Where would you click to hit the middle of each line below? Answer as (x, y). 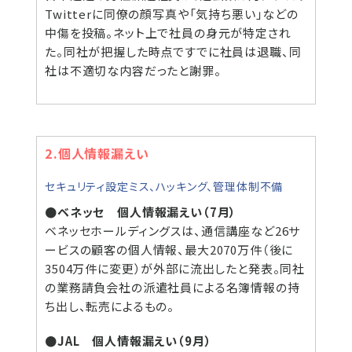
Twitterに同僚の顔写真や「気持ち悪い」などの (172, 14)
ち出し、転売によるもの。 (110, 306)
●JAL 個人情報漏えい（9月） (128, 341)
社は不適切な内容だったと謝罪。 (133, 70)
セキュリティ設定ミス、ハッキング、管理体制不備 (164, 186)
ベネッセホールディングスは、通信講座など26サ (173, 231)
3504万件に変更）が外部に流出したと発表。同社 (175, 268)
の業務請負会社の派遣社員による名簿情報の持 (172, 287)
